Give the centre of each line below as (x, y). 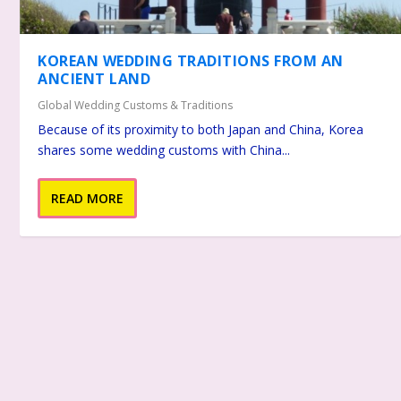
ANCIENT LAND (94, 79)
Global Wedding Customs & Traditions (136, 106)
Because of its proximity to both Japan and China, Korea (201, 130)
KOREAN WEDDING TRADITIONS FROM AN (191, 61)
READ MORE (88, 199)
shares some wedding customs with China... (164, 150)
